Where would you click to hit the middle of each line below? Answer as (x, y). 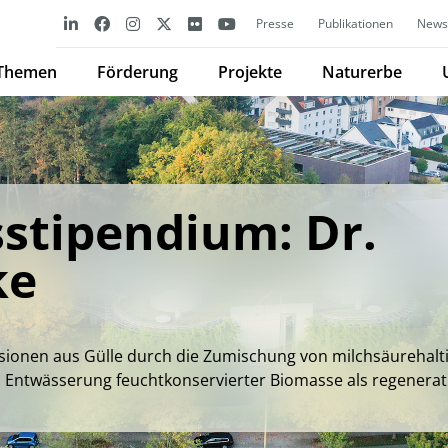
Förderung (137, 72)
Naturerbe (362, 72)
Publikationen (355, 23)
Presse (275, 23)
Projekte (250, 72)
